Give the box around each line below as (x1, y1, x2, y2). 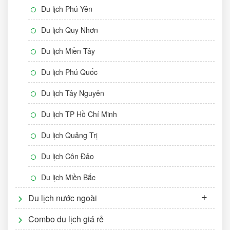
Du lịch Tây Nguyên (41, 87, 104, 98)
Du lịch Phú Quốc (41, 66, 98, 77)
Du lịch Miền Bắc (41, 171, 95, 182)
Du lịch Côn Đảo (41, 150, 94, 161)
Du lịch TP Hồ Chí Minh (41, 108, 117, 119)
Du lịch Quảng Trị (41, 129, 98, 140)
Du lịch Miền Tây (41, 45, 95, 56)
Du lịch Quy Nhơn (41, 24, 98, 35)
